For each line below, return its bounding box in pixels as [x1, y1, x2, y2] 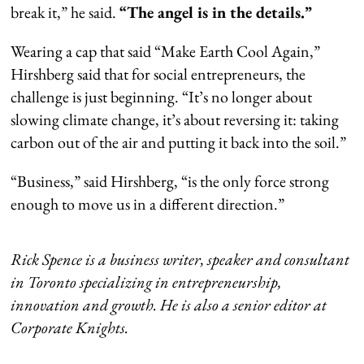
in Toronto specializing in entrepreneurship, [11, 271, 282, 292]
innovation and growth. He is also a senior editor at [11, 293, 327, 315]
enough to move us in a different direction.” [11, 193, 285, 214]
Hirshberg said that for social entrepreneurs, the [11, 63, 306, 84]
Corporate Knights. [11, 316, 129, 338]
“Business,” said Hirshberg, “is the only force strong [11, 170, 330, 192]
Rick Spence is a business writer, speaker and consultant [11, 248, 350, 270]
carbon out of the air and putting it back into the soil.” [11, 131, 347, 153]
